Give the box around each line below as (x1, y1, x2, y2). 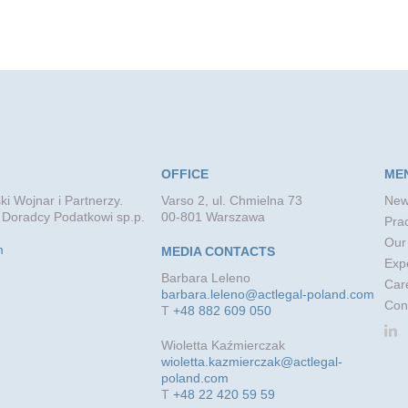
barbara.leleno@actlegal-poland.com (160, 286, 374, 301)
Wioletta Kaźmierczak (160, 337, 285, 352)
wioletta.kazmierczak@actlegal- (160, 353, 342, 369)
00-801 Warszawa (160, 209, 265, 224)
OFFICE (160, 166, 209, 181)
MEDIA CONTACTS (160, 243, 275, 259)
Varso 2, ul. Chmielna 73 (160, 192, 302, 208)
